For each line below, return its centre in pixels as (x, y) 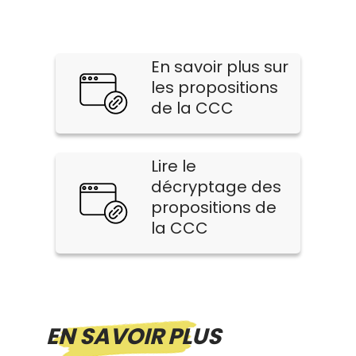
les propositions (215, 87)
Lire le (174, 166)
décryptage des (217, 187)
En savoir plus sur (220, 67)
